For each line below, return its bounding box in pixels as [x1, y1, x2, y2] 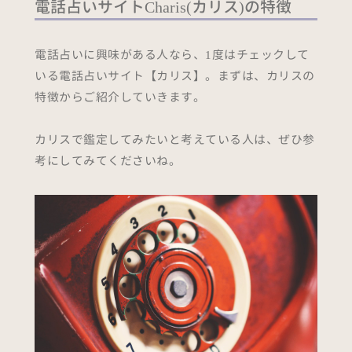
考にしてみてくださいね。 [35, 152, 181, 170]
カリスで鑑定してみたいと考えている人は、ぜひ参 [35, 131, 315, 148]
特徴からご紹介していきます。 [35, 89, 205, 106]
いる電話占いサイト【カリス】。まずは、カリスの [35, 68, 315, 85]
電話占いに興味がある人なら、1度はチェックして [35, 46, 310, 64]
